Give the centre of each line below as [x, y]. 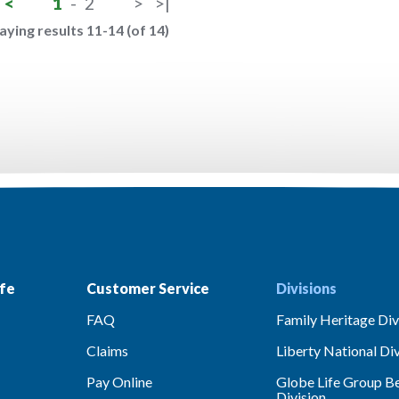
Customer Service [147, 288]
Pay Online [119, 382]
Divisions [307, 288]
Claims [107, 350]
